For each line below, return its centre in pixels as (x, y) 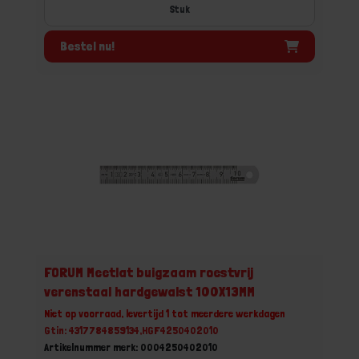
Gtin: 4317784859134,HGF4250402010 (131, 330)
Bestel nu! (87, 46)
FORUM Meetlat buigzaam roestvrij (149, 272)
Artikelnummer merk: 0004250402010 (131, 347)
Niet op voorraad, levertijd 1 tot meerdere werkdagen (165, 313)
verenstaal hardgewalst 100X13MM (149, 291)
